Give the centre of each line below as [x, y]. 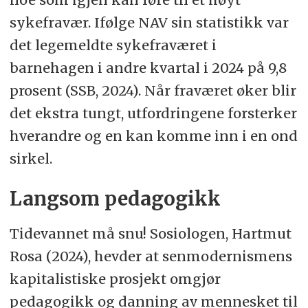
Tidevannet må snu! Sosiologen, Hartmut [150, 234]
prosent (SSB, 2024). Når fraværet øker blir [153, 91]
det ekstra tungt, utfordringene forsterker [153, 113]
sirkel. [31, 159]
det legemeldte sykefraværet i [113, 45]
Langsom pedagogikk [115, 199]
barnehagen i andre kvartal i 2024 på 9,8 [148, 68]
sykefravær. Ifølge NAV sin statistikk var [149, 23]
